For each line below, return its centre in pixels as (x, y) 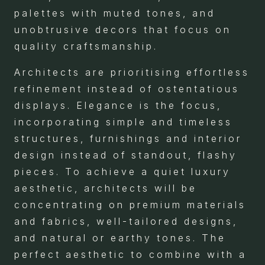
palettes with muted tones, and (115, 13)
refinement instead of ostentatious (127, 89)
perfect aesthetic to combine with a (130, 254)
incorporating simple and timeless (123, 122)
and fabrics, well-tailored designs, (126, 221)
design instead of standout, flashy (126, 155)
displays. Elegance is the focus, (118, 105)
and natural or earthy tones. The (120, 238)
